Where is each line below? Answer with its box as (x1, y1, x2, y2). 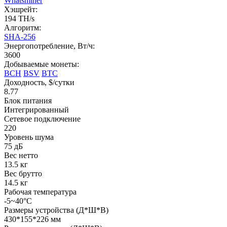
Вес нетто (4, 150, 38, 160)
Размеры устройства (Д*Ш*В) (4, 205, 108, 214)
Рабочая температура (4, 187, 77, 196)
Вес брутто (4, 169, 42, 178)
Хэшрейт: (4, 5, 37, 14)
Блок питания (4, 96, 52, 105)
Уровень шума (4, 132, 54, 141)
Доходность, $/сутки (4, 78, 74, 87)
